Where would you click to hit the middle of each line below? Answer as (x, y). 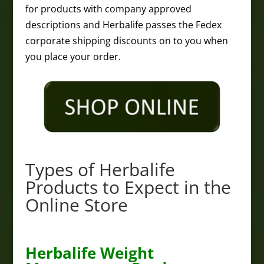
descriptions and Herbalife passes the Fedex (123, 25)
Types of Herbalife (100, 169)
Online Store (76, 205)
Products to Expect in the (128, 187)
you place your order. (73, 57)
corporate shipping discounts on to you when (126, 41)
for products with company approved (108, 9)
